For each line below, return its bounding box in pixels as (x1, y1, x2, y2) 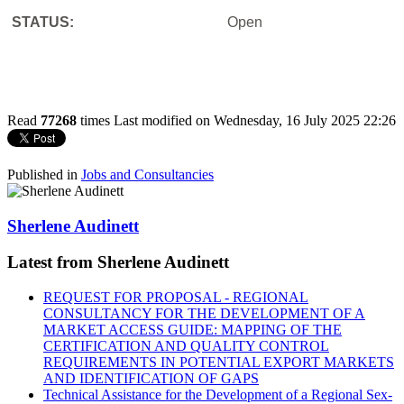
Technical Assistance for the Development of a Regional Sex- (43, 386, 392, 402)
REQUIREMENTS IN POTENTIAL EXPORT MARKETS (43, 353, 394, 370)
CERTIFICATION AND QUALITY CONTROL (43, 337, 329, 353)
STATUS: (8, 14, 74, 30)
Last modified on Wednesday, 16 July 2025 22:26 (114, 112, 396, 128)
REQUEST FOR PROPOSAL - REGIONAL (43, 289, 308, 305)
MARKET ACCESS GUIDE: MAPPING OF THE (43, 321, 342, 337)
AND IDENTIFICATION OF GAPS (43, 370, 259, 386)
